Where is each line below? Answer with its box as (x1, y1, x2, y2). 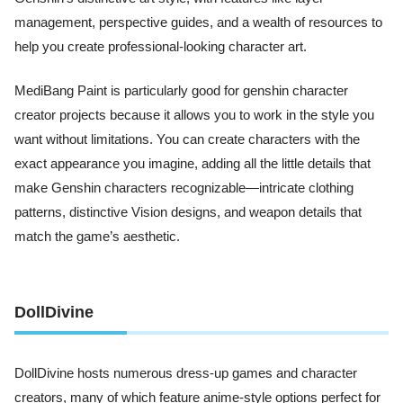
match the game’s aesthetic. (14, 229, 180, 245)
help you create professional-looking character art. (14, 39, 307, 54)
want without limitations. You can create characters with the (14, 132, 360, 148)
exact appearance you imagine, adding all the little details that (14, 157, 371, 172)
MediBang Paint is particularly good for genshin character (14, 84, 348, 99)
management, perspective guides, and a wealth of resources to (14, 14, 382, 30)
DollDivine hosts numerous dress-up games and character (14, 365, 357, 381)
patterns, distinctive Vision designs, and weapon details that (14, 205, 362, 220)
